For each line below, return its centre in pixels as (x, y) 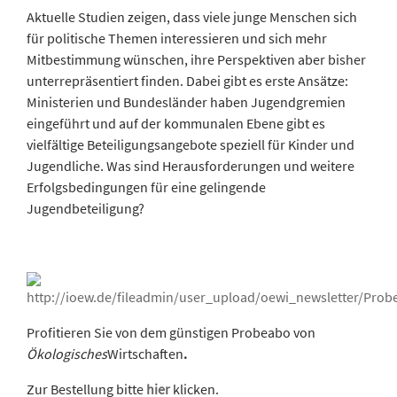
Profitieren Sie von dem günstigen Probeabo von (171, 332)
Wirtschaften (145, 353)
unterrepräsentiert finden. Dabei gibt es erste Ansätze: (187, 80)
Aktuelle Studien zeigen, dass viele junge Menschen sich (192, 16)
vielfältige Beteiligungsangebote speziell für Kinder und (191, 144)
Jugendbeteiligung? (86, 208)
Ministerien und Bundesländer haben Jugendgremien (186, 101)
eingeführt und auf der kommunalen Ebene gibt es (176, 123)
